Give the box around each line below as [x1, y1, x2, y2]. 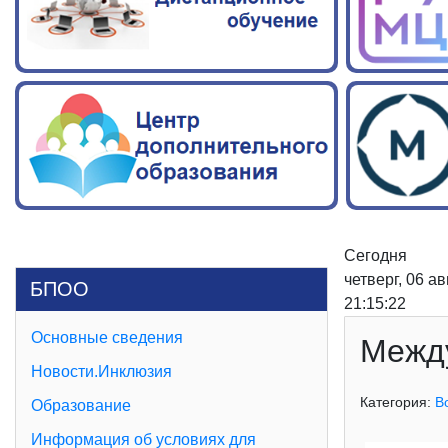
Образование [31, 397, 131, 415]
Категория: [359, 394, 435, 411]
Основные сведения [31, 329, 183, 347]
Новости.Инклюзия [31, 363, 172, 381]
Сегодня [343, 247, 407, 265]
